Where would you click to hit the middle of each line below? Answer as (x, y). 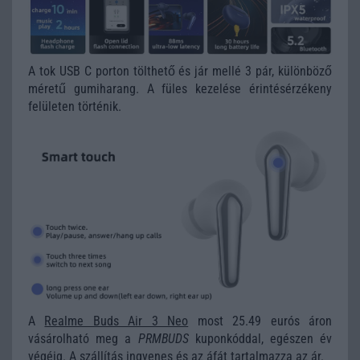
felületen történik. (75, 107)
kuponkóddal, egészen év (260, 339)
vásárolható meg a (83, 339)
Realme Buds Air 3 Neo (117, 321)
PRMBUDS (163, 339)
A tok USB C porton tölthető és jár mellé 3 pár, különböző (180, 72)
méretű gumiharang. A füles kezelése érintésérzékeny (180, 89)
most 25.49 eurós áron (260, 321)
